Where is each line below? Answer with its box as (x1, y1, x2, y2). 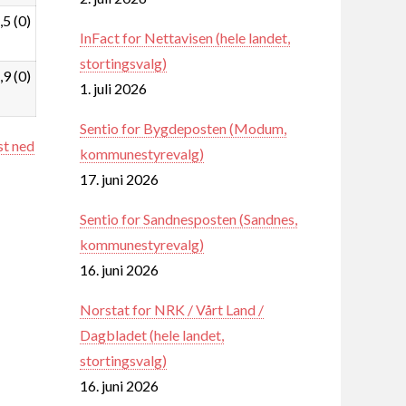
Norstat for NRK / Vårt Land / (80, 300, 264, 318)
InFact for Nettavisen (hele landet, (80, 28, 290, 46)
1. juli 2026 (80, 79, 147, 97)
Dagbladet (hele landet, (80, 325, 224, 343)
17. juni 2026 (80, 169, 159, 188)
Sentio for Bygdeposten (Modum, (80, 119, 286, 137)
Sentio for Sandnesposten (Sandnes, (80, 209, 297, 227)
